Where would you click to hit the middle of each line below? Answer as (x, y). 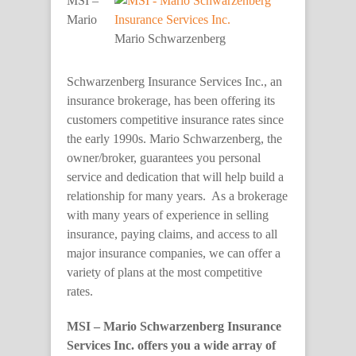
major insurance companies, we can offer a (174, 253)
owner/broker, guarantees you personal (164, 157)
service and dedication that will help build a (175, 176)
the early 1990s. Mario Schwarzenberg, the (174, 138)
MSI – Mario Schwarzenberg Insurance (174, 326)
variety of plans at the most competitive (164, 272)
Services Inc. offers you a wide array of (171, 345)
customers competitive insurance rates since (175, 119)
